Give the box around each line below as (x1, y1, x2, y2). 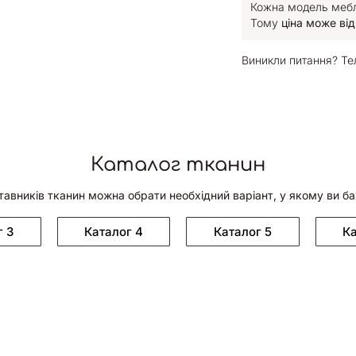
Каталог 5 (213, 223, 272, 239)
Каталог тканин (91, 153, 265, 176)
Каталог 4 (83, 223, 143, 239)
